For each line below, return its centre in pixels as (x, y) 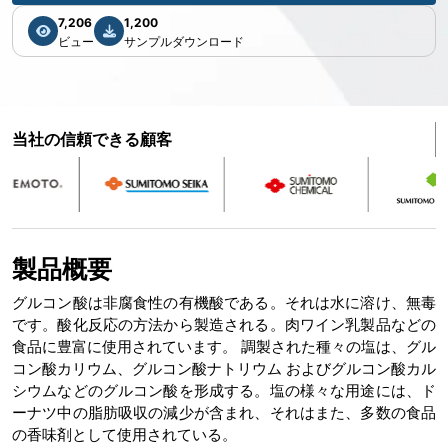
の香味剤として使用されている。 (124, 434)
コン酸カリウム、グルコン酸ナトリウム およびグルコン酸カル (224, 368)
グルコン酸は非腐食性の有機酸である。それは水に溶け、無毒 (224, 302)
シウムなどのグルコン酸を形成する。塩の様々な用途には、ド (224, 390)
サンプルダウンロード (184, 42)
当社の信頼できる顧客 (92, 139)
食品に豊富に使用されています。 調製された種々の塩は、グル (224, 346)
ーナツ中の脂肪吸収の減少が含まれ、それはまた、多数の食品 (224, 412)
